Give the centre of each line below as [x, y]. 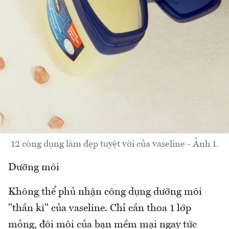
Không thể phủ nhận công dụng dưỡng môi [105, 192]
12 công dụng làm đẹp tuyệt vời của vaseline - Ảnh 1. [114, 144]
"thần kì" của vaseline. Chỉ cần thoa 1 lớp [100, 209]
